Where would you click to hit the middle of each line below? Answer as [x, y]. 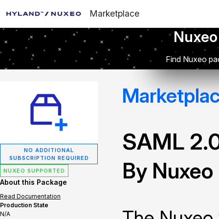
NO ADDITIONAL [49, 150]
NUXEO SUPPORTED [34, 171]
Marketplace [115, 13]
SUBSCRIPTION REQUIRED [49, 158]
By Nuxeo [168, 171]
